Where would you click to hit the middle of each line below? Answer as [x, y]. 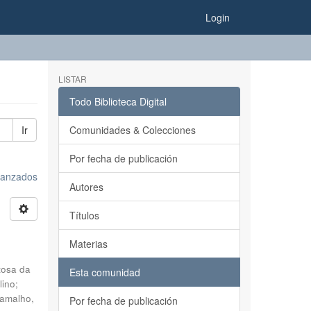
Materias [88, 244]
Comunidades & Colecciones [132, 130]
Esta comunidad [104, 272]
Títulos [84, 215]
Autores [86, 187]
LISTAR [72, 79]
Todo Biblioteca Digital [118, 101]
